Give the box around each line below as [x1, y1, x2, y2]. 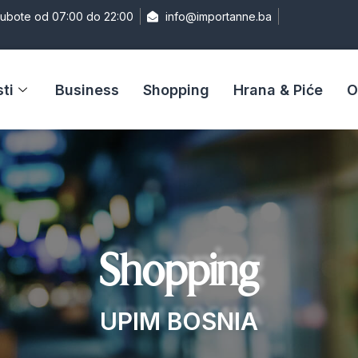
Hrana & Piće [233, 81, 324, 98]
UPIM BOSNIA [100, 307, 258, 336]
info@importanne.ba [165, 10, 272, 23]
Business [55, 81, 120, 98]
